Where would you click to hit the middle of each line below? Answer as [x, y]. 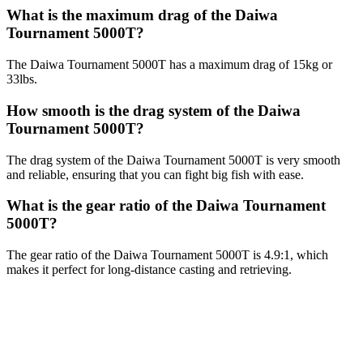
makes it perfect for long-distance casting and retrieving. [149, 270]
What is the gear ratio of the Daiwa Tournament [166, 206]
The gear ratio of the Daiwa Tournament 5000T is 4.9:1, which [167, 255]
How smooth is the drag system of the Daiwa [154, 110]
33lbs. [22, 79]
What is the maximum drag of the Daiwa [142, 15]
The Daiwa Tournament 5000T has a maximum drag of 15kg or [169, 65]
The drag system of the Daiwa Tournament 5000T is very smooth [173, 160]
